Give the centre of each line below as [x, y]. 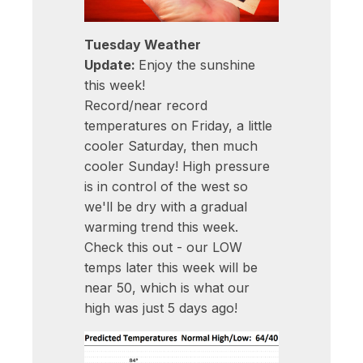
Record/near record [146, 106]
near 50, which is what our [167, 288]
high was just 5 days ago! [161, 308]
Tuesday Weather [143, 45]
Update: [111, 65]
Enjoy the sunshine [197, 65]
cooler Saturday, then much [171, 146]
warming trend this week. [161, 227]
